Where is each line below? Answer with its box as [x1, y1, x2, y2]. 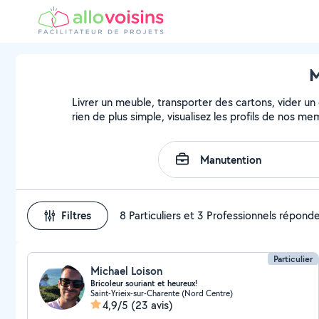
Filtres [61, 208, 91, 223]
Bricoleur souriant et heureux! [90, 278, 197, 289]
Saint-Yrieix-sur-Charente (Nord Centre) [90, 288, 233, 298]
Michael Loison [90, 263, 162, 278]
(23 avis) [131, 298, 173, 313]
